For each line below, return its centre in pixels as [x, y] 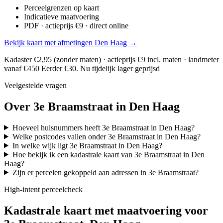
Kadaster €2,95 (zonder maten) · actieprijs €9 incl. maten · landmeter [111, 59]
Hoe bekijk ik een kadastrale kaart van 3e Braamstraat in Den [108, 154]
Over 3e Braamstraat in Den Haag [92, 106]
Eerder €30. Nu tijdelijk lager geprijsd [101, 68]
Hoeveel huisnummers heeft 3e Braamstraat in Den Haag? [103, 127]
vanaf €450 [23, 68]
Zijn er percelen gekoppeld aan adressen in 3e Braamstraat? [105, 172]
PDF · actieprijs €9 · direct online [76, 25]
